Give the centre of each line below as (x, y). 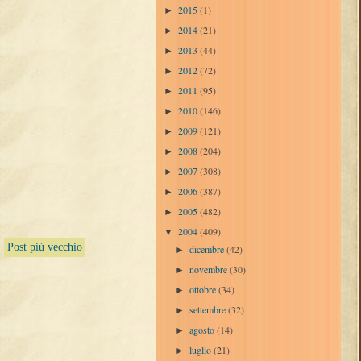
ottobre (204, 289)
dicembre (208, 249)
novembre (210, 269)
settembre (209, 309)
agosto (203, 329)
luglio (202, 349)
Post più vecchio (45, 247)
